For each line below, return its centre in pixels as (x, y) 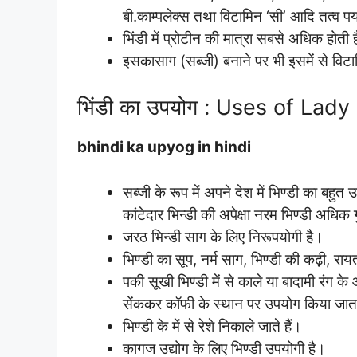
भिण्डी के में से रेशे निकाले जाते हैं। (212, 326)
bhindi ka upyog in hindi (164, 147)
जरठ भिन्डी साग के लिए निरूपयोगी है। (223, 237)
